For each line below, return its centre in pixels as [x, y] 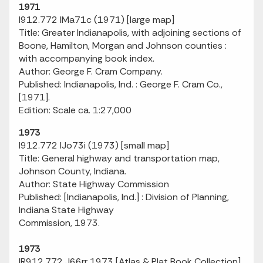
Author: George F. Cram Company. [91, 71]
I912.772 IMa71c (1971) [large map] [97, 20]
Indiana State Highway [66, 210]
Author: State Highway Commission [94, 184]
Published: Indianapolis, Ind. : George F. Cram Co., [121, 84]
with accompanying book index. [87, 58]
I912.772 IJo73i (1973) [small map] [94, 145]
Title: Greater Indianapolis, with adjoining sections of [130, 33]
